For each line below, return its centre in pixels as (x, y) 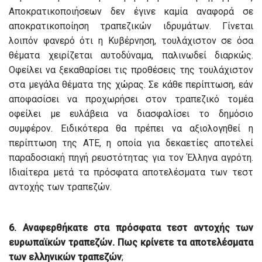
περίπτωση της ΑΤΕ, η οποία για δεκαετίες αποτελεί (131, 143)
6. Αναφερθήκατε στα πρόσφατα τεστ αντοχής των (131, 228)
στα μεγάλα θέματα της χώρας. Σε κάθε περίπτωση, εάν (131, 85)
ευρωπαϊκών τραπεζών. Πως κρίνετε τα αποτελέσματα (131, 243)
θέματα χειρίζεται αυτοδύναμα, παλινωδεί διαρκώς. (131, 56)
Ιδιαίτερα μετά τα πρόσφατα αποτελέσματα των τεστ (131, 173)
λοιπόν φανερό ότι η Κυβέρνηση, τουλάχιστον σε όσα (131, 41)
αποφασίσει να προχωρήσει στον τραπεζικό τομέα (131, 99)
